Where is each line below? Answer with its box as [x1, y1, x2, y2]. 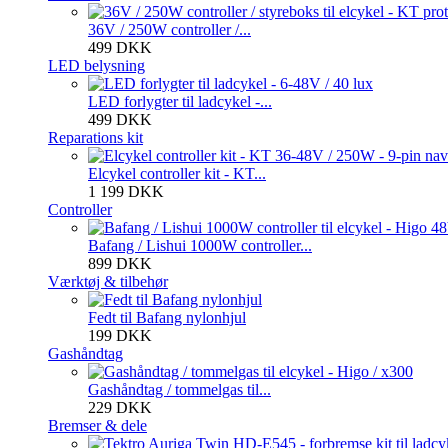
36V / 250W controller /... [88, 20, 251, 38]
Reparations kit [48, 128, 143, 146]
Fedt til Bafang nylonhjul [88, 308, 246, 326]
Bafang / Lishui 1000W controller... [88, 236, 312, 254]
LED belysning [48, 56, 145, 74]
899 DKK [88, 254, 152, 272]
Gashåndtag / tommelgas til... [88, 380, 271, 398]
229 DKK [88, 398, 152, 416]
